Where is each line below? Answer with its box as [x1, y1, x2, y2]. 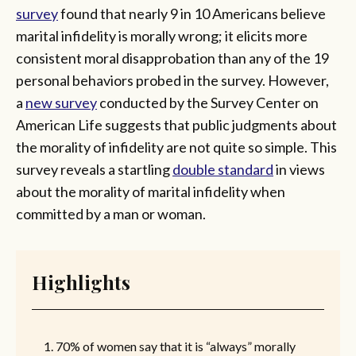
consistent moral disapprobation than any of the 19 [16, 48, 329, 67]
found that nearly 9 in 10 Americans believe [58, 4, 326, 22]
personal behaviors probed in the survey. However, [16, 71, 329, 89]
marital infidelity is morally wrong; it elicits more [16, 26, 308, 44]
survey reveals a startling [16, 160, 172, 178]
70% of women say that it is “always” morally [56, 338, 296, 354]
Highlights [32, 269, 130, 295]
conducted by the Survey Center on [97, 93, 319, 111]
